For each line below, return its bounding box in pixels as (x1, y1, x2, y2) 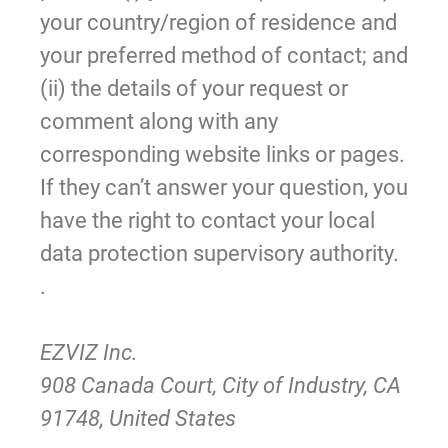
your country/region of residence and (40, 9, 397, 35)
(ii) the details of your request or (40, 75, 348, 101)
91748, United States (40, 405, 236, 431)
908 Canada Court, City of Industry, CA (40, 372, 401, 398)
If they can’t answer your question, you (40, 174, 408, 200)
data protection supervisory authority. (40, 240, 399, 266)
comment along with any (40, 108, 278, 134)
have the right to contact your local (40, 207, 375, 233)
